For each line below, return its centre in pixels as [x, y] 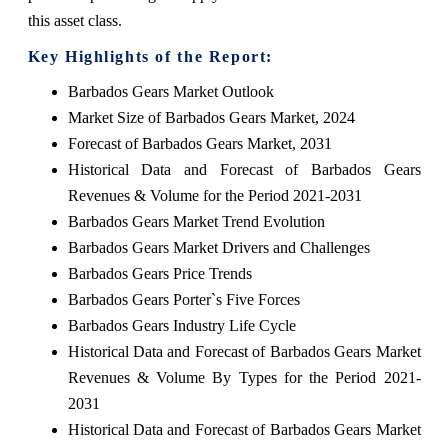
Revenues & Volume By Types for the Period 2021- [244, 377]
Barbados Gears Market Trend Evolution [196, 221]
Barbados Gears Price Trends [159, 273]
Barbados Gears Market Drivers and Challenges [218, 247]
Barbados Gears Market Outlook [170, 91]
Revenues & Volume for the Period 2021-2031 [214, 195]
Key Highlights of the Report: [150, 56]
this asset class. [74, 20]
